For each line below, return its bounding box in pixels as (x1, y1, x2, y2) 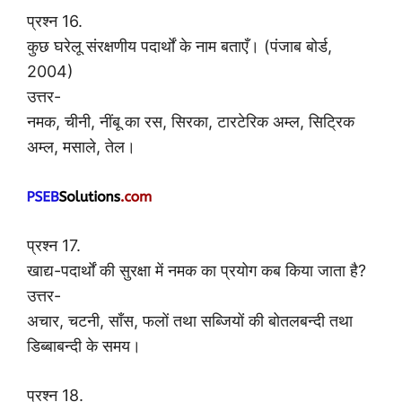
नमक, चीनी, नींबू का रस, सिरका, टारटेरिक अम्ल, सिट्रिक (27, 111, 354, 131)
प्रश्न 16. (27, 11, 83, 31)
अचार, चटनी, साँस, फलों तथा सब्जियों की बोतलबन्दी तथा (27, 310, 353, 330)
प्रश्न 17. (27, 235, 81, 255)
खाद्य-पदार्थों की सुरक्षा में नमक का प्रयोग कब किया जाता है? (27, 260, 366, 280)
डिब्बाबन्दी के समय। (27, 336, 141, 355)
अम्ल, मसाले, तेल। (27, 136, 135, 156)
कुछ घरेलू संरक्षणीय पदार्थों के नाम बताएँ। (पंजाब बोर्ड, (27, 36, 332, 56)
